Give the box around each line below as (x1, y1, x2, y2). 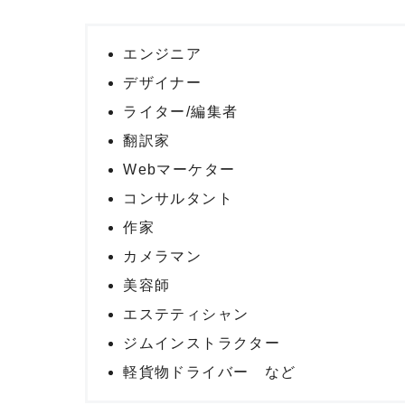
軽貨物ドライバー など (123, 363, 297, 380)
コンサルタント (123, 190, 234, 206)
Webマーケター (123, 161, 236, 177)
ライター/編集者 (123, 103, 239, 119)
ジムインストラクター (123, 334, 281, 351)
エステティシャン (123, 306, 250, 322)
